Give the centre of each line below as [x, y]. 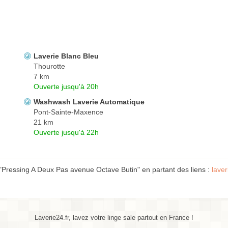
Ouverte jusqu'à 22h [66, 133]
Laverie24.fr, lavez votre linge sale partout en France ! [114, 218]
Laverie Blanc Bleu [66, 56]
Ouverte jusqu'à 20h [66, 87]
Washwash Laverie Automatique [89, 102]
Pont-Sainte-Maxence [68, 112]
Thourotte [49, 66]
